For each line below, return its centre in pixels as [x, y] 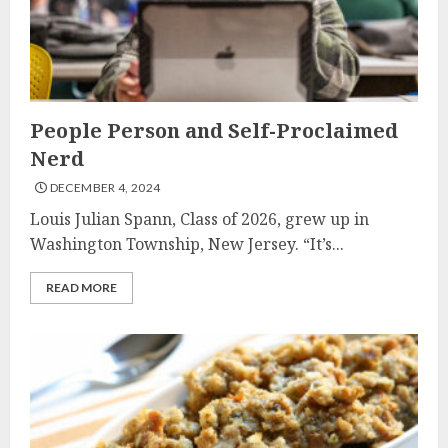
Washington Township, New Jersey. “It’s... [187, 244]
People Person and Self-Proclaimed [214, 130]
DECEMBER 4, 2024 [104, 187]
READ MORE [81, 287]
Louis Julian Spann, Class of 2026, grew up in [199, 219]
